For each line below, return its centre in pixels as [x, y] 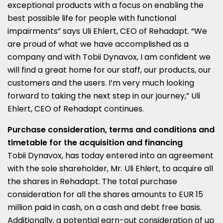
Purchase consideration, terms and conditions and [111, 129]
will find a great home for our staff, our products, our [109, 70]
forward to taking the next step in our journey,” [99, 96]
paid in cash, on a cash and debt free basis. [117, 207]
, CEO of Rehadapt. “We [162, 31]
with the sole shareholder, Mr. [66, 168]
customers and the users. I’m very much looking [101, 83]
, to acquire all [186, 168]
